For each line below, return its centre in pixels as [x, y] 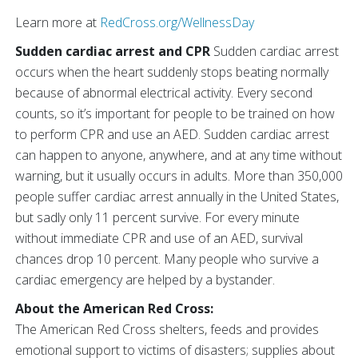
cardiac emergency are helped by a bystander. [145, 280]
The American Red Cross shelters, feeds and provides [167, 330]
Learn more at [58, 23]
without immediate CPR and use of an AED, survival [159, 239]
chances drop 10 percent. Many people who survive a [167, 259]
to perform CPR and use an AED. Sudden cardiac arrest [172, 135]
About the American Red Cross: [116, 309]
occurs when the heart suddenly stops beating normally [172, 72]
